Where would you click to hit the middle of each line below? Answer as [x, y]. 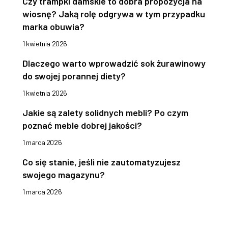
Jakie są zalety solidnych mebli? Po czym [105, 113]
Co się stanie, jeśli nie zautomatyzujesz [102, 162]
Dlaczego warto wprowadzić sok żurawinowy [114, 63]
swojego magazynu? [64, 175]
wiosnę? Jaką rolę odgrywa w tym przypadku [114, 14]
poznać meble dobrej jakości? [82, 125]
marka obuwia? [53, 27]
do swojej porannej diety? [74, 76]
